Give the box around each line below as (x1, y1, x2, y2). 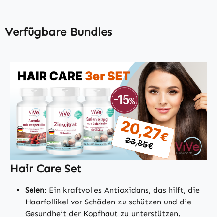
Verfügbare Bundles (5, 25, 112, 39)
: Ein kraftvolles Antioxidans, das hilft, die (44, 186, 200, 195)
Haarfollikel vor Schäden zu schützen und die (25, 197, 191, 207)
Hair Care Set (10, 162, 81, 176)
